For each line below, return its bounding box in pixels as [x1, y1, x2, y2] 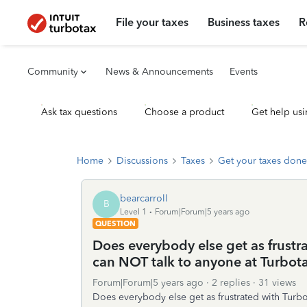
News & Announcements [106, 66, 213, 77]
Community [27, 66, 78, 77]
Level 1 [120, 206, 147, 217]
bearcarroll [120, 192, 168, 204]
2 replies [212, 277, 250, 288]
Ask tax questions [41, 106, 117, 118]
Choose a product [145, 106, 224, 118]
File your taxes [116, 16, 189, 29]
